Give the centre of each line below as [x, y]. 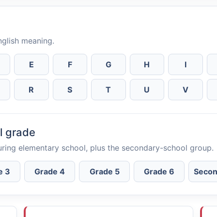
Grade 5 [104, 171]
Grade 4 [50, 171]
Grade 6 [159, 171]
